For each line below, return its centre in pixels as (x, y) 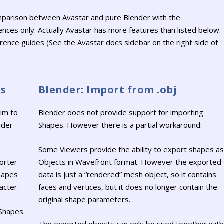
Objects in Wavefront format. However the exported (130, 162)
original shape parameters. (84, 200)
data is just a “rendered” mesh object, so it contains (127, 175)
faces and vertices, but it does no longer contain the (128, 187)
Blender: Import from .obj (108, 90)
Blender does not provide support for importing (121, 113)
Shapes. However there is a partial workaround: (120, 125)
